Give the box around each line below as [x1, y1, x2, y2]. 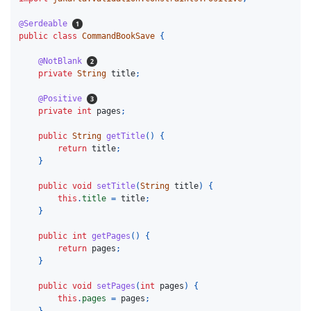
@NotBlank [38, 56, 83, 66]
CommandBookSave [82, 31, 155, 41]
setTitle [96, 180, 136, 191]
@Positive [38, 93, 83, 103]
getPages [92, 230, 131, 241]
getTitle [106, 131, 146, 141]
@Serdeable [19, 18, 68, 28]
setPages [96, 280, 136, 291]
